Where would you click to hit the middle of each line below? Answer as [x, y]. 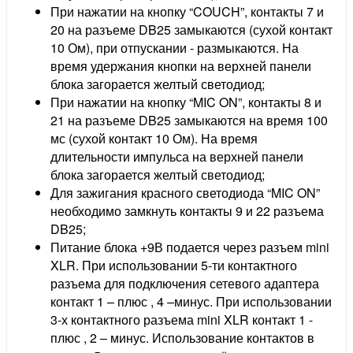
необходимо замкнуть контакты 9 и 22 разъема [187, 210]
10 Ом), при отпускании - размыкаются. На [175, 47]
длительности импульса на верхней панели [177, 156]
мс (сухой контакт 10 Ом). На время [154, 138]
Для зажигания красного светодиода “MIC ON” [185, 192]
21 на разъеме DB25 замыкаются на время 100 [189, 120]
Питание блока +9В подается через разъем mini [190, 247]
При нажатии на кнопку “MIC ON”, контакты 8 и [186, 102]
